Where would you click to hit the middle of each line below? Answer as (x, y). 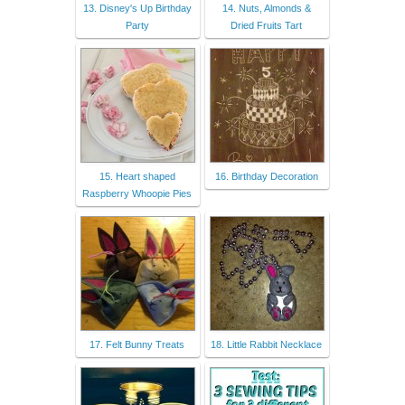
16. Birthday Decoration (266, 177)
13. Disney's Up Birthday (137, 9)
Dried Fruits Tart (266, 26)
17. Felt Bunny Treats (137, 345)
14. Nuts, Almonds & (266, 9)
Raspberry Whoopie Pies (137, 194)
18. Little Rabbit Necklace (266, 345)
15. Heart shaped (137, 177)
